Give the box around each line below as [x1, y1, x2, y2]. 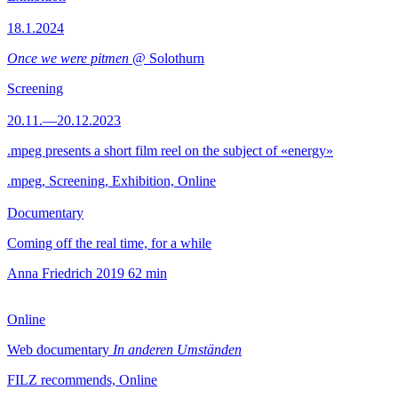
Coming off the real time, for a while [7, 235, 211, 251]
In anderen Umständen [113, 342, 242, 357]
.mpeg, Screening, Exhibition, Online [7, 173, 216, 188]
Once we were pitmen [7, 51, 129, 66]
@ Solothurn [129, 51, 204, 66]
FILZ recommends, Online [7, 372, 157, 387]
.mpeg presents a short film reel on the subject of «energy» [7, 143, 333, 158]
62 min [128, 266, 167, 281]
